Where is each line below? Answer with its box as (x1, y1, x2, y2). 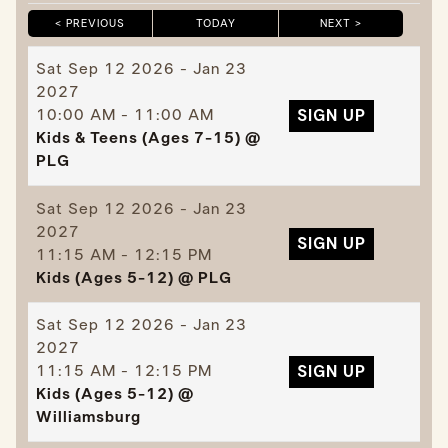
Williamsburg (35, 409, 141, 426)
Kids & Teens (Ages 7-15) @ (35, 130, 261, 147)
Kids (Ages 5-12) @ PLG (35, 269, 232, 286)
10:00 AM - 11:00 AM (35, 107, 214, 124)
